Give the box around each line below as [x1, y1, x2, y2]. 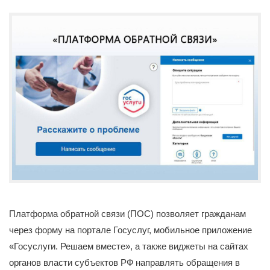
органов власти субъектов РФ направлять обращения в [9, 257, 240, 268]
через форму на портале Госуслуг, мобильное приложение [9, 224, 252, 235]
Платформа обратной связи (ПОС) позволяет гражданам [9, 208, 246, 219]
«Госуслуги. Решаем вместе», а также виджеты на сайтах [9, 240, 248, 251]
